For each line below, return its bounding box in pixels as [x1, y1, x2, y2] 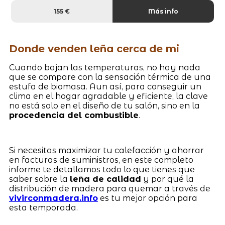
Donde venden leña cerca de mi [9, 42, 179, 55]
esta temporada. [9, 202, 78, 212]
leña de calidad [69, 174, 141, 184]
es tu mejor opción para [97, 193, 197, 203]
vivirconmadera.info [9, 193, 98, 203]
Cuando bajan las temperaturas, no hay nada [9, 62, 200, 72]
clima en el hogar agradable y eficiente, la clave [9, 91, 208, 101]
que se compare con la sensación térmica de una [9, 72, 211, 82]
